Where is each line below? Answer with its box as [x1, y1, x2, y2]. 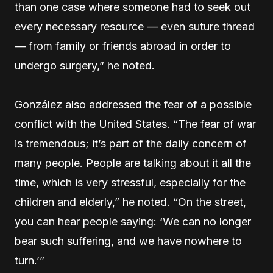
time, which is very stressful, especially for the [15, 176, 246, 189]
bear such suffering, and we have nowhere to [15, 235, 242, 247]
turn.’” [15, 254, 44, 267]
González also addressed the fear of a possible [15, 98, 252, 111]
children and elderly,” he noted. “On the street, [15, 196, 246, 208]
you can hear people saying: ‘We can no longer [15, 215, 251, 228]
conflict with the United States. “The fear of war [15, 118, 256, 130]
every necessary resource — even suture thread [15, 20, 255, 33]
